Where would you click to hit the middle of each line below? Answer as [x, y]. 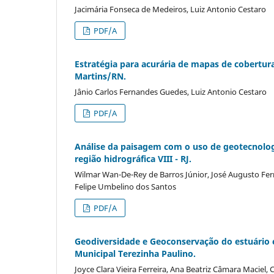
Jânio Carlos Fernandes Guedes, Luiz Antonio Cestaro [171, 92]
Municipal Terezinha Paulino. [135, 254]
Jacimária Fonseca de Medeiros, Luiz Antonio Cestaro [170, 9]
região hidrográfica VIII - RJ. [133, 159]
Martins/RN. [100, 76]
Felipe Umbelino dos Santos [125, 187]
